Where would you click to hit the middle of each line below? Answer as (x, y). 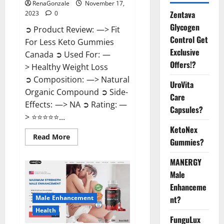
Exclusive (184, 52)
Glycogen (184, 27)
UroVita (181, 84)
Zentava (182, 14)
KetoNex (183, 129)
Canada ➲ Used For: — (68, 55)
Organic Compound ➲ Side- (76, 92)
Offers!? (183, 64)
